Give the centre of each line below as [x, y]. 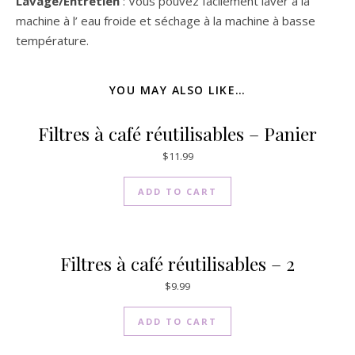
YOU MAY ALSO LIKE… [177, 90]
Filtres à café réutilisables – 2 [177, 264]
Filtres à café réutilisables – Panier [177, 134]
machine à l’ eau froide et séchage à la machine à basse [166, 21]
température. [52, 40]
